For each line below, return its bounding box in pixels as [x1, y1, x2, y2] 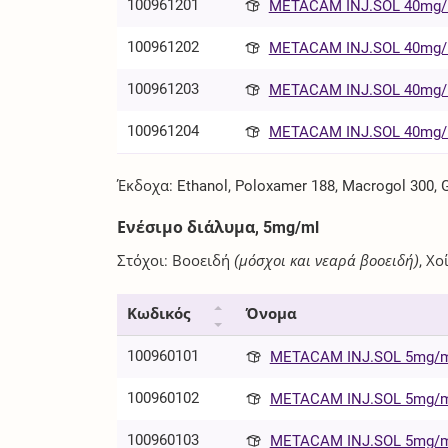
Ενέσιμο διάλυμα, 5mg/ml [117, 217, 320, 237]
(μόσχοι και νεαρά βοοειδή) [234, 252, 420, 271]
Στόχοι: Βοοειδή [117, 252, 231, 271]
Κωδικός [127, 305, 191, 324]
